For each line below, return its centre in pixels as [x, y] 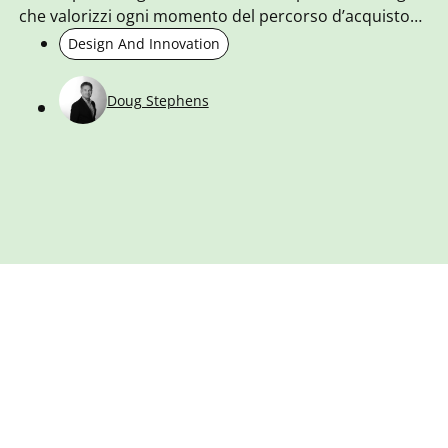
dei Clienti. [57, 40]
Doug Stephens [157, 100]
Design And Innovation [143, 44]
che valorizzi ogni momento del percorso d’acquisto [214, 16]
